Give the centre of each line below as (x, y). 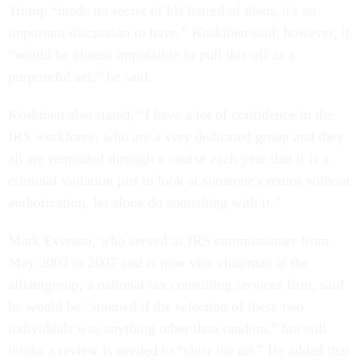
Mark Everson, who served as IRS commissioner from (169, 241)
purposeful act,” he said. (80, 77)
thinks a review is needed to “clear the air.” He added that (179, 351)
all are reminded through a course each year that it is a (169, 159)
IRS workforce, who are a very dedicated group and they (176, 137)
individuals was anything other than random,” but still (167, 329)
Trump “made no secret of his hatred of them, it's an (162, 11)
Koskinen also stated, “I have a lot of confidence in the (171, 115)
